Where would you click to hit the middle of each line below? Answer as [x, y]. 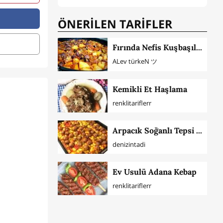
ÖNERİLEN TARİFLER [115, 24]
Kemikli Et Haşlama [150, 89]
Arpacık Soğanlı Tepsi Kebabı [199, 130]
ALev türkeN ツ [135, 61]
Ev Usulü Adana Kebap [154, 171]
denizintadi [129, 144]
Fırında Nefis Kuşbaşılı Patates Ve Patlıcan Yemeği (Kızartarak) [199, 48]
